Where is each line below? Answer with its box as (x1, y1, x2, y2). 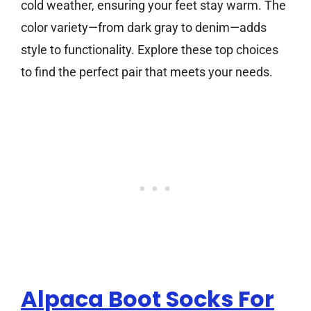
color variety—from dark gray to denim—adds (21, 20, 267, 35)
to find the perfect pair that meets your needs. (21, 65, 273, 80)
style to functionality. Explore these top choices (21, 42, 278, 58)
